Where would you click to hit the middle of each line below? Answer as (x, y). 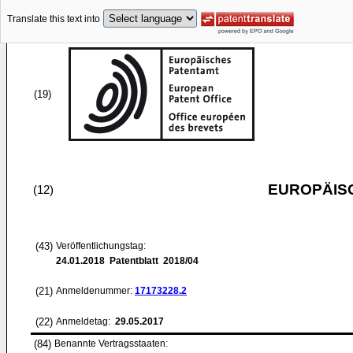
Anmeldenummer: (95, 291)
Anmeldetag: (84, 321)
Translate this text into (54, 19)
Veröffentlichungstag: (101, 246)
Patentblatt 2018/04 (152, 261)
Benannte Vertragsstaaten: (111, 344)
